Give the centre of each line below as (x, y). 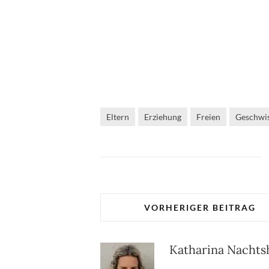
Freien (208, 116)
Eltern (118, 116)
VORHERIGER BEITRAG (200, 207)
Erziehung (163, 116)
